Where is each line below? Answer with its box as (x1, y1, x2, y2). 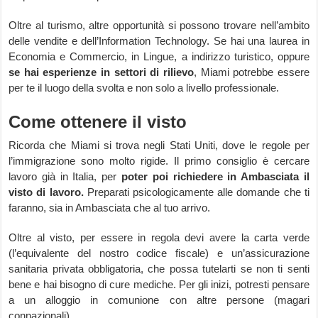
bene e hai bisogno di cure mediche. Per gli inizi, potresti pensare (9, 278, 309, 290)
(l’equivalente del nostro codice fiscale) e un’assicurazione (9, 247, 309, 259)
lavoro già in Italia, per (9, 170, 121, 182)
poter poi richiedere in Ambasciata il (121, 170, 309, 182)
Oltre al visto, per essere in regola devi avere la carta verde (9, 231, 309, 243)
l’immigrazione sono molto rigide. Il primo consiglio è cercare (9, 155, 309, 167)
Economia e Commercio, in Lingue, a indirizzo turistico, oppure (9, 50, 309, 62)
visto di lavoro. (9, 186, 84, 198)
